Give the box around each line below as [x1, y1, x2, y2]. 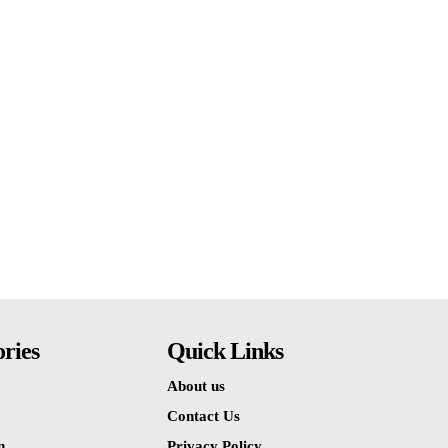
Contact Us [167, 407, 241, 424]
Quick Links [167, 337, 284, 364]
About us [167, 377, 226, 394]
